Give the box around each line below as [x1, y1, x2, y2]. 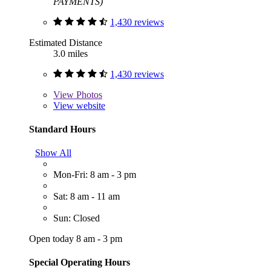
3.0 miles [53, 48, 88, 59]
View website [53, 100, 105, 111]
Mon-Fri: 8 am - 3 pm [53, 169, 136, 180]
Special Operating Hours [29, 257, 130, 268]
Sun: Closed [53, 213, 100, 224]
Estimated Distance [29, 37, 102, 48]
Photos [74, 89, 102, 100]
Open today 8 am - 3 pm [29, 233, 122, 244]
